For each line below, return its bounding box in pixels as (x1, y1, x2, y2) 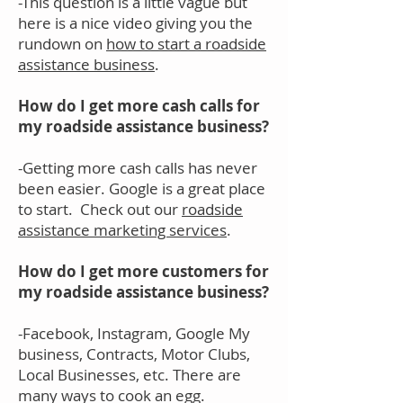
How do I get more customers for (18, 260, 269, 282)
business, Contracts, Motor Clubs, (18, 343, 250, 364)
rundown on (18, 32, 106, 54)
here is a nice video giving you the (18, 12, 253, 33)
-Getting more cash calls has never (18, 157, 257, 178)
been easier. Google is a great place (18, 177, 265, 199)
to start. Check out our (18, 198, 182, 219)
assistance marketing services (18, 219, 227, 240)
